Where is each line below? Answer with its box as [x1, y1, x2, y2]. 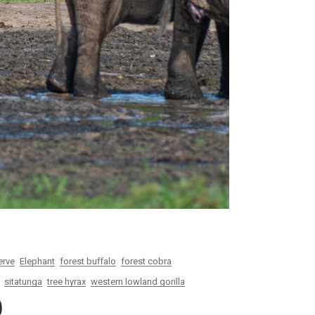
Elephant [20, 254, 55, 268]
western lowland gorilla [91, 274, 185, 288]
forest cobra [121, 254, 172, 268]
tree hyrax [47, 274, 86, 288]
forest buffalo [60, 254, 116, 268]
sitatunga [4, 274, 42, 288]
